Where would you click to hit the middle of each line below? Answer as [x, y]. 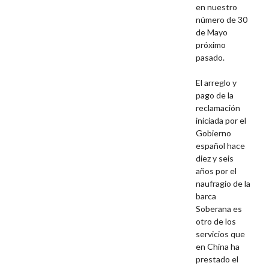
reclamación [218, 108]
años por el [216, 171]
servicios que [221, 234]
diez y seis [215, 159]
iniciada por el [221, 121]
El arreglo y [216, 83]
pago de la [215, 95]
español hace [221, 146]
